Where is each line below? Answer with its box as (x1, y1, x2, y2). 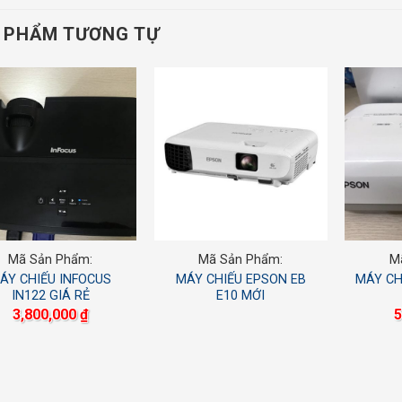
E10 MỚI (216, 288, 266, 304)
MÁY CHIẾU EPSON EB (175, 272, 306, 288)
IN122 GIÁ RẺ (11, 288, 90, 304)
